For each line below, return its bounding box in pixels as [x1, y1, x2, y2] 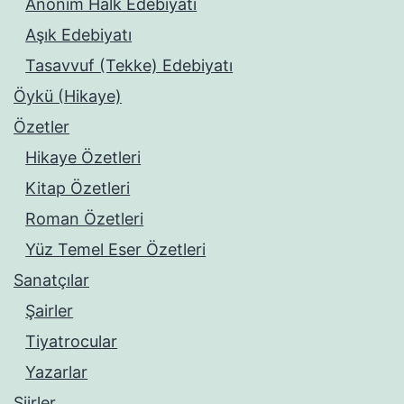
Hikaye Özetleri [25, 148, 142, 168]
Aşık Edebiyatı [25, 25, 133, 45]
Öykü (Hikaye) [14, 87, 122, 106]
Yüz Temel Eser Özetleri [25, 240, 207, 260]
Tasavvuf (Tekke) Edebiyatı [25, 56, 234, 76]
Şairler [25, 301, 74, 321]
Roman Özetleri [25, 209, 144, 229]
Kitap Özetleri [25, 179, 131, 198]
